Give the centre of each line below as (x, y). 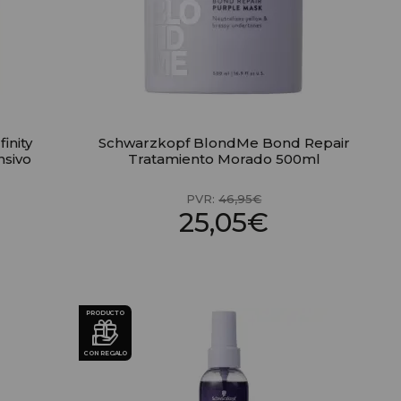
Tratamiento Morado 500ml (224, 159)
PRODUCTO (105, 313)
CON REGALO (106, 354)
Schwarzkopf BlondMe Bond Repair (224, 143)
